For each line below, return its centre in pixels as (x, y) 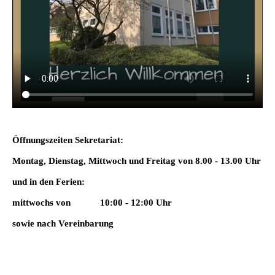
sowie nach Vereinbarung (63, 224)
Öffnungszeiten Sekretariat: (68, 140)
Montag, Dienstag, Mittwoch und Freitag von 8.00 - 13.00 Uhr (137, 161)
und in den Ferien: (48, 182)
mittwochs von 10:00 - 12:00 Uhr (92, 203)
